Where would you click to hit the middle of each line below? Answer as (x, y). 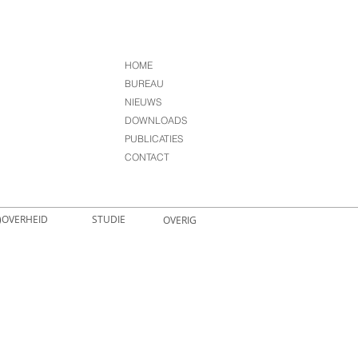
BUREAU (144, 84)
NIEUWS (143, 102)
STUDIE (109, 219)
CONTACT (147, 157)
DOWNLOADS (156, 120)
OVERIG (180, 220)
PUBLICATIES (154, 139)
